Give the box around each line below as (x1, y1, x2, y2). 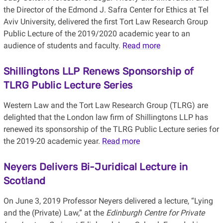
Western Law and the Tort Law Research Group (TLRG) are (3, 101, 208, 111)
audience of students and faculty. (3, 41, 122, 51)
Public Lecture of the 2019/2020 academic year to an (3, 29, 190, 39)
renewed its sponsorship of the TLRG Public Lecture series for (3, 124, 219, 134)
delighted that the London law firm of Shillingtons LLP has (3, 112, 208, 122)
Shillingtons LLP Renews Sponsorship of (3, 65, 194, 78)
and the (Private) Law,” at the (3, 208, 106, 218)
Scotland (3, 175, 46, 187)
